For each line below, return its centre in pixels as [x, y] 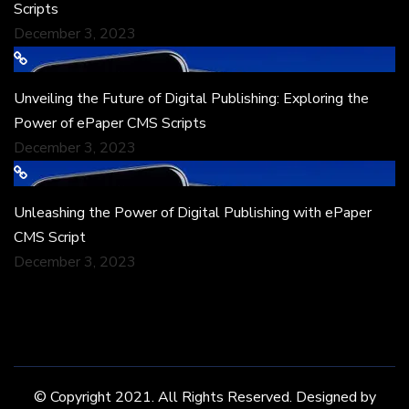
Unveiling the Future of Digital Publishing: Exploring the [191, 99]
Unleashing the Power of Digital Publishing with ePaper [193, 213]
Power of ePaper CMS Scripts [110, 123]
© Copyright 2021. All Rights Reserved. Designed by [204, 397]
